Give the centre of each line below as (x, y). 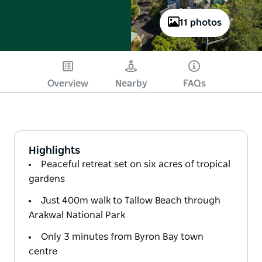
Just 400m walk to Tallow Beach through (131, 200)
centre (43, 251)
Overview (68, 83)
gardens (47, 179)
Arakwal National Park (77, 215)
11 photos (201, 23)
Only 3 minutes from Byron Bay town (122, 237)
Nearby (131, 83)
